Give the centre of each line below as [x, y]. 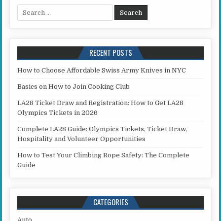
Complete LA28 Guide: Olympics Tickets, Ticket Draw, [102, 129]
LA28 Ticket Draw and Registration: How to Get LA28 [101, 103]
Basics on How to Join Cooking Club [74, 87]
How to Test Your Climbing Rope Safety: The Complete [104, 155]
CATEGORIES [110, 202]
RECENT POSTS [110, 53]
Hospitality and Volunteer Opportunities [82, 139]
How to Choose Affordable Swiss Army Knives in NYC [102, 71]
